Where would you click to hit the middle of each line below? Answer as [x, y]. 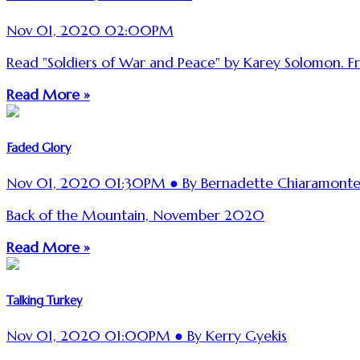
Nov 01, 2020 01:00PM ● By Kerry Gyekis [147, 336]
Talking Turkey [44, 300]
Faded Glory [39, 147]
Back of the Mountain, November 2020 [135, 215]
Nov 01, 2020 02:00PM [90, 31]
